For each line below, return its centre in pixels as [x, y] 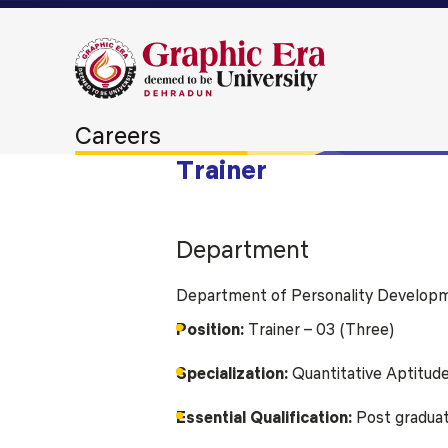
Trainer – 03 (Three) [319, 329]
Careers [118, 135]
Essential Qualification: [264, 417]
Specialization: [232, 373]
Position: [210, 329]
